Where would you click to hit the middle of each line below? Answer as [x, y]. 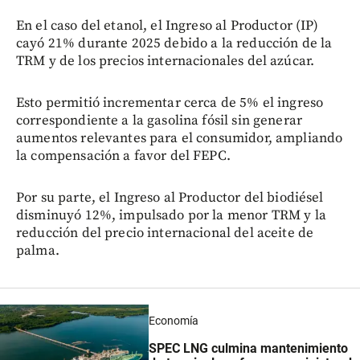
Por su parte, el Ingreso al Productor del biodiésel [170, 197]
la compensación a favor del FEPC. [123, 155]
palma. [38, 250]
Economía [174, 321]
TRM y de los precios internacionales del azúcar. [166, 61]
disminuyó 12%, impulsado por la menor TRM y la [171, 215]
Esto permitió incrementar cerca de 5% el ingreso [170, 102]
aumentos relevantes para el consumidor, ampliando [180, 138]
